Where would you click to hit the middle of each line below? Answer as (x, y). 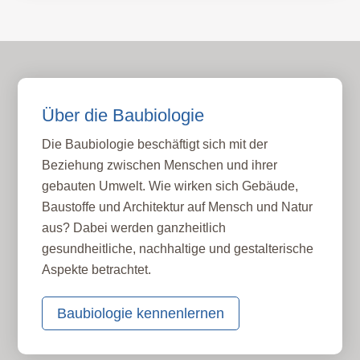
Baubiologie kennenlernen (141, 313)
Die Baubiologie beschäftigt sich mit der (155, 144)
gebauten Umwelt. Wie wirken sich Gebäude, (170, 186)
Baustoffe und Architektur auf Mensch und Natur (178, 207)
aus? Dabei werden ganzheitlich (134, 227)
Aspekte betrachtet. (97, 269)
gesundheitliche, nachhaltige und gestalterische (178, 248)
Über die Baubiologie (123, 115)
